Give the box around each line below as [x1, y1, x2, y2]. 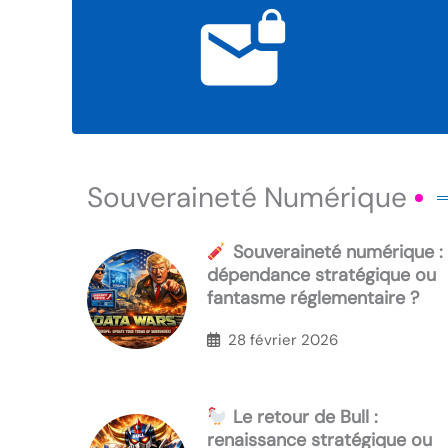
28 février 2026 [228, 329, 338, 350]
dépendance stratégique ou [207, 263, 436, 288]
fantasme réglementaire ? [207, 286, 419, 311]
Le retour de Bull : [227, 405, 378, 430]
